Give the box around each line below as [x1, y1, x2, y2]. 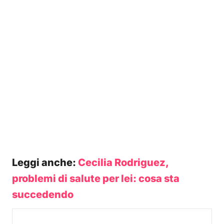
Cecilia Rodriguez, [78, 156, 168, 168]
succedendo [12, 188, 73, 200]
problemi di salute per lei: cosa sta [12, 172, 179, 184]
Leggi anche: [12, 156, 78, 168]
